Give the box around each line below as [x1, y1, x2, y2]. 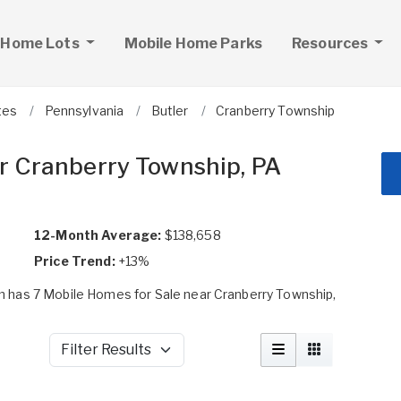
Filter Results [48, 350, 130, 366]
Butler [150, 103, 189, 118]
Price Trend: [34, 253, 115, 269]
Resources [291, 34, 371, 52]
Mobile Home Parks [124, 34, 262, 52]
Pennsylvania [44, 103, 124, 118]
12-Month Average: [34, 227, 162, 243]
